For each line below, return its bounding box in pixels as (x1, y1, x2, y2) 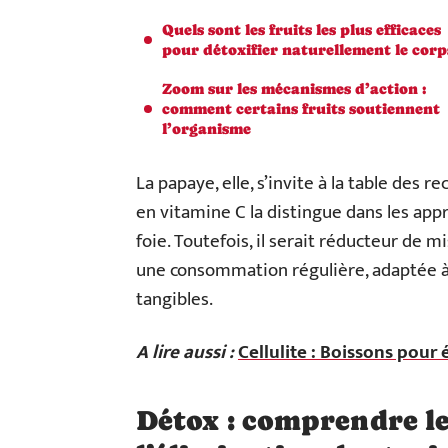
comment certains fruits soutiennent (162, 100, 440, 117)
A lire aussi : (136, 337, 234, 368)
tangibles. (136, 284, 213, 315)
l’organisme (162, 120, 251, 137)
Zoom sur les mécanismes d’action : (162, 80, 427, 97)
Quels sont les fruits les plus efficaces (162, 21, 441, 38)
